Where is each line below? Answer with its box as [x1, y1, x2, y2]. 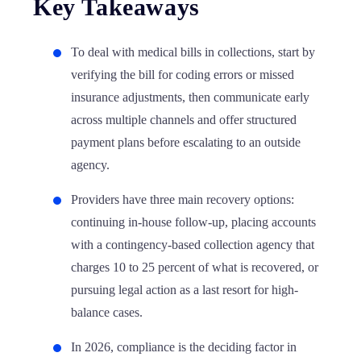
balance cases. [71, 305, 143, 319]
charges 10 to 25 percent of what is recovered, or [71, 260, 318, 274]
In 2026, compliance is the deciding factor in [71, 340, 297, 354]
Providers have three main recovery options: [71, 193, 294, 206]
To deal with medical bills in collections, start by [71, 45, 315, 59]
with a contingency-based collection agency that [71, 238, 314, 251]
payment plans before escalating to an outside [71, 135, 301, 149]
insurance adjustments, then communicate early [71, 90, 309, 104]
